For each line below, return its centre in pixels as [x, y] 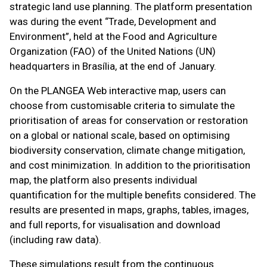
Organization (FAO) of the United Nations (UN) [113, 51]
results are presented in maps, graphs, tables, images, [129, 210]
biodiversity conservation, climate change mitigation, [127, 150]
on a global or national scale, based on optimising [120, 135]
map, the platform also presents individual [103, 180]
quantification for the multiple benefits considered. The [133, 195]
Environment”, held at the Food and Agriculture [113, 36]
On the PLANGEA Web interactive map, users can [118, 91]
